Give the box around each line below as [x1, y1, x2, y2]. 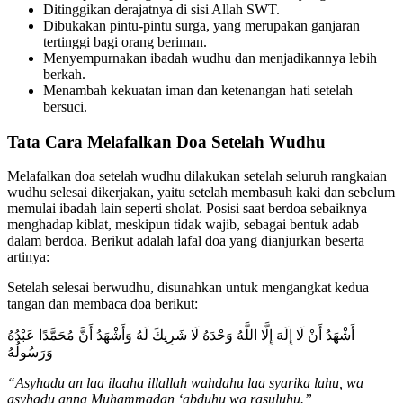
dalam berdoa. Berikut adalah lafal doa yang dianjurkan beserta [7, 233, 364, 249]
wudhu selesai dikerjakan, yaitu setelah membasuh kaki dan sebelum [7, 184, 395, 201]
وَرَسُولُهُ [7, 345, 53, 361]
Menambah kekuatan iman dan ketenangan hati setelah [43, 82, 353, 98]
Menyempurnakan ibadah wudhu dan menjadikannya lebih [43, 49, 377, 66]
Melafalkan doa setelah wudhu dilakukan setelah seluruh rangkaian [7, 168, 387, 184]
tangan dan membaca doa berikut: [7, 296, 198, 312]
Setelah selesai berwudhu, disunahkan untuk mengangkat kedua [7, 280, 369, 296]
